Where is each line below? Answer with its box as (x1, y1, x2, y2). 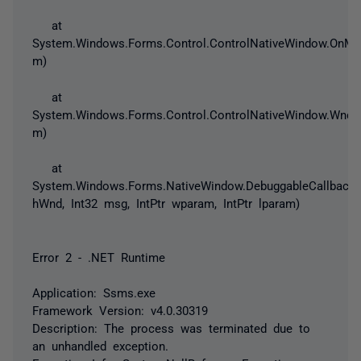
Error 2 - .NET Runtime (32, 250, 165, 263)
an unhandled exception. (32, 338, 168, 351)
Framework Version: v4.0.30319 (32, 303, 208, 316)
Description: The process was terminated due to (32, 321, 310, 334)
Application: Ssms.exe (32, 285, 156, 298)
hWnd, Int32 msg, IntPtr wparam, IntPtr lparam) (32, 197, 300, 209)
